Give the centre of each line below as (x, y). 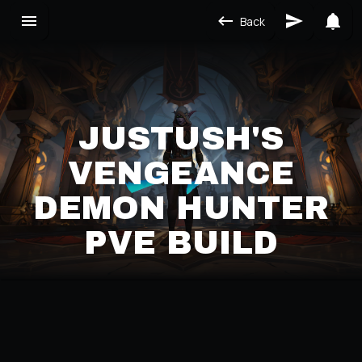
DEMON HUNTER (181, 208)
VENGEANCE (181, 173)
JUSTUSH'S (181, 138)
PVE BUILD (181, 242)
